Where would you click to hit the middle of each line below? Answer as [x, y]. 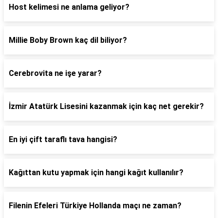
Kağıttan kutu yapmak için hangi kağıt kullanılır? [96, 173]
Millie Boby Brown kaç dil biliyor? [68, 40]
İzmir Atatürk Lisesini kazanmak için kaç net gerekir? [106, 106]
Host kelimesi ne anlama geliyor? [69, 7]
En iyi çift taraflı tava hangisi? [63, 139]
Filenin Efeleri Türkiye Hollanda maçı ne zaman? [95, 206]
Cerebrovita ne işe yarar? [55, 73]
